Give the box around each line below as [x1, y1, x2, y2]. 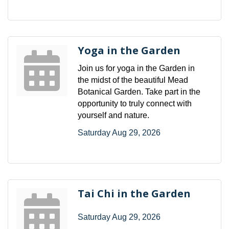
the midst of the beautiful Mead [78, 75, 188, 84]
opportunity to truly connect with [78, 99, 192, 108]
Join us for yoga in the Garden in [78, 63, 195, 73]
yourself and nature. [78, 110, 149, 120]
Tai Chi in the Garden [78, 186, 191, 200]
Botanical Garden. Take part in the [78, 87, 200, 96]
